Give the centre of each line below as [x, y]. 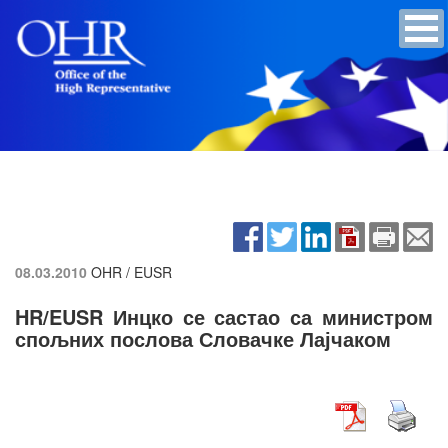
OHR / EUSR [131, 271]
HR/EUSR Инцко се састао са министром [224, 316]
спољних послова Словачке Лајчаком [203, 338]
